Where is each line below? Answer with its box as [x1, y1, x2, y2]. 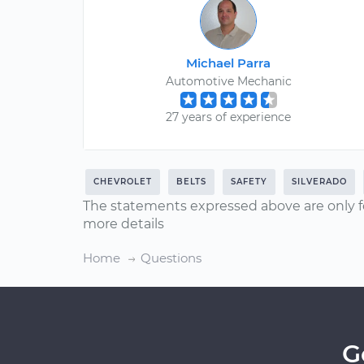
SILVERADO [292, 176, 347, 187]
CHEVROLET [93, 176, 152, 187]
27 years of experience [166, 110, 292, 124]
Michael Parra [186, 55, 271, 71]
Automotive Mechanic [165, 74, 292, 89]
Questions [141, 250, 201, 266]
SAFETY [231, 176, 267, 187]
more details [83, 216, 164, 232]
